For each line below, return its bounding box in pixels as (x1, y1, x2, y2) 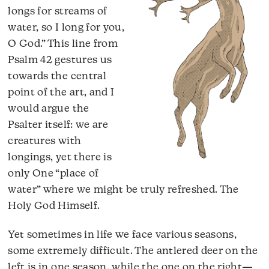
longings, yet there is (8, 153, 112, 163)
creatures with (8, 136, 82, 147)
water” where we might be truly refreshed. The (8, 185, 239, 196)
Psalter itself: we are (8, 120, 108, 131)
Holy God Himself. (8, 201, 100, 212)
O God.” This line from (8, 39, 118, 50)
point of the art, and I (8, 88, 115, 98)
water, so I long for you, (8, 23, 124, 34)
